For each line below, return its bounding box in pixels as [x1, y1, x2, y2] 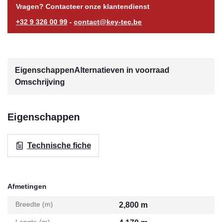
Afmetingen [7, 182, 47, 190]
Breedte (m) [15, 200, 53, 208]
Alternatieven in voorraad [74, 66, 169, 74]
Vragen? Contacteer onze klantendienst [16, 2, 150, 10]
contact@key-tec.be [74, 18, 142, 26]
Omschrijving [15, 78, 65, 86]
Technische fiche [27, 141, 91, 150]
